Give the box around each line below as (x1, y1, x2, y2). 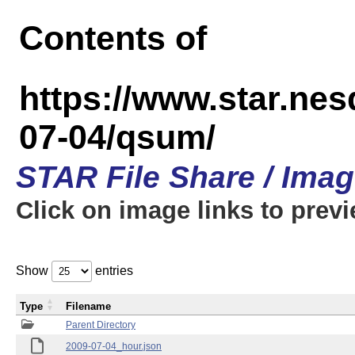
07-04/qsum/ (19, 118, 216, 156)
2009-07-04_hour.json (66, 341, 162, 352)
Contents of (19, 19, 207, 57)
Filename (66, 300, 111, 312)
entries (92, 264, 133, 277)
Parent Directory (66, 319, 136, 330)
